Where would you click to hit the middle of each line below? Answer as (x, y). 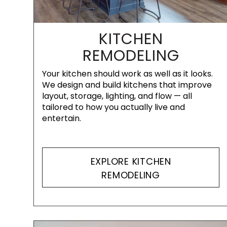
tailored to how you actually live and (113, 107)
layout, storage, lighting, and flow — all (117, 96)
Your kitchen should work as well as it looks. (127, 74)
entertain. (62, 118)
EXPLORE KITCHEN (131, 161)
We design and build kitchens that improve (127, 85)
